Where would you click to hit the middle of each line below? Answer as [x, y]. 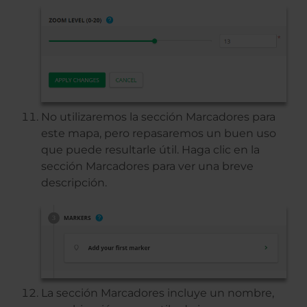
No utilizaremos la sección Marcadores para [158, 117]
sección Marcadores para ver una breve [147, 167]
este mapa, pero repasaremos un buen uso [159, 134]
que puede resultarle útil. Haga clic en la [150, 150]
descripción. [74, 183]
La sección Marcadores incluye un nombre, [158, 293]
